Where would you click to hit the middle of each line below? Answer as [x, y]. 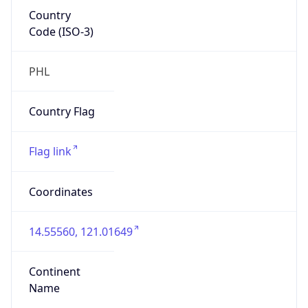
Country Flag [62, 112]
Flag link [50, 152]
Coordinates [60, 191]
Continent [54, 272]
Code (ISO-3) [61, 31]
